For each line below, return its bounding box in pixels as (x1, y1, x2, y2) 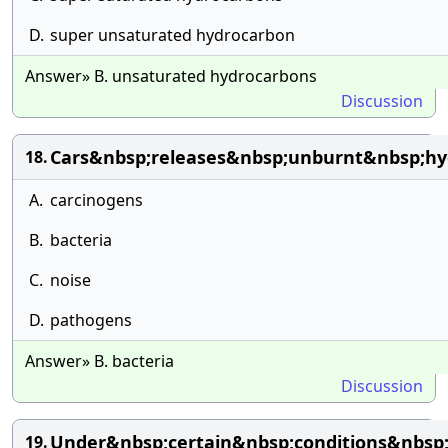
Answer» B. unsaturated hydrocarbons (25, 65, 317, 87)
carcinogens (50, 189, 143, 211)
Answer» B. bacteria (25, 350, 174, 372)
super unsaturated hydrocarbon (50, 24, 295, 46)
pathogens (50, 309, 132, 331)
